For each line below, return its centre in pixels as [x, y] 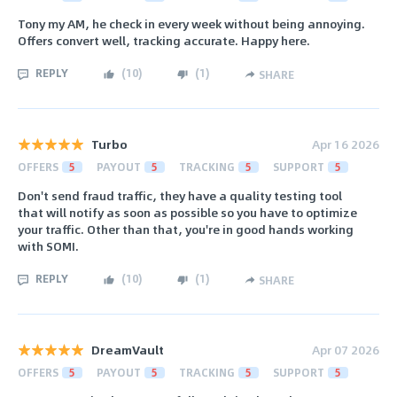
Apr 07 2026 [346, 349]
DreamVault [128, 349]
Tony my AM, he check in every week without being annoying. [191, 24]
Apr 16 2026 [346, 144]
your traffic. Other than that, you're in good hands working [186, 229]
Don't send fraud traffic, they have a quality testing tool [180, 195]
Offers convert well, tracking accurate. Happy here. [164, 41]
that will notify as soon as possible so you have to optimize [187, 212]
